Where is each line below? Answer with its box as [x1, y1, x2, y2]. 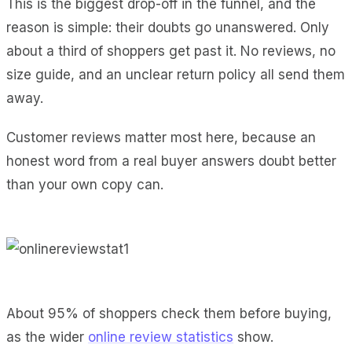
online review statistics [88, 328, 233, 345]
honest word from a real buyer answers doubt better [6, 152, 336, 169]
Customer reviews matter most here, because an [6, 129, 316, 145]
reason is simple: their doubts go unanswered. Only [6, 19, 329, 35]
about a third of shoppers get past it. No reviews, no [6, 42, 335, 59]
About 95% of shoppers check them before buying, [6, 305, 332, 321]
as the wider [6, 328, 88, 345]
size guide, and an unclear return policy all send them [6, 66, 345, 82]
